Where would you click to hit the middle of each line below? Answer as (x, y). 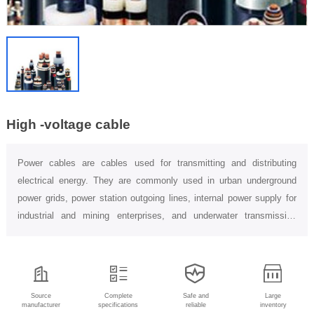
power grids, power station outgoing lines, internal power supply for (157, 198)
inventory (273, 305)
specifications (118, 305)
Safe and (196, 296)
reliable (196, 305)
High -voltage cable (69, 124)
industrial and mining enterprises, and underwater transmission (157, 216)
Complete (118, 296)
